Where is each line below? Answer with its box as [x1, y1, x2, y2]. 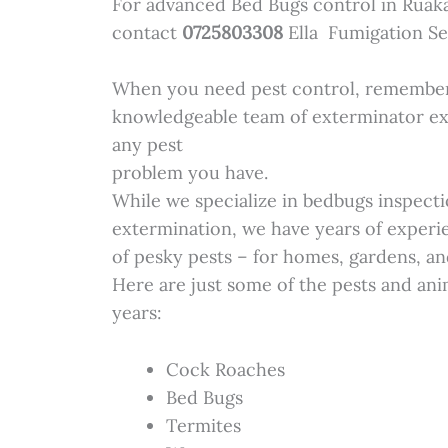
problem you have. [112, 161, 269, 185]
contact [112, 20, 183, 44]
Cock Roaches [166, 358, 286, 382]
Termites [166, 414, 242, 438]
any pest [112, 133, 184, 157]
